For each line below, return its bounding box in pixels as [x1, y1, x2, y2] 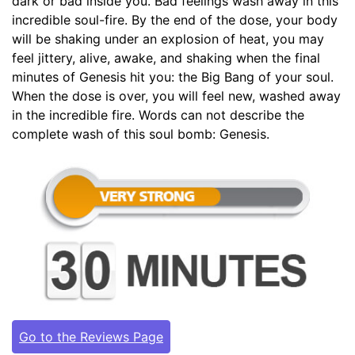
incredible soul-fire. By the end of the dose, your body [12, 11, 338, 28]
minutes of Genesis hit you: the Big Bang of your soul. [12, 68, 334, 85]
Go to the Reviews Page [19, 328, 163, 345]
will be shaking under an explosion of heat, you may [12, 30, 324, 47]
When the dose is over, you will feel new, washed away [12, 87, 341, 104]
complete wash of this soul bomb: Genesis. [12, 125, 269, 142]
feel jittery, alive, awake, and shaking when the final [12, 49, 320, 66]
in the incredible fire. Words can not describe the [12, 106, 304, 123]
